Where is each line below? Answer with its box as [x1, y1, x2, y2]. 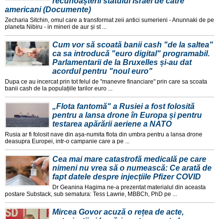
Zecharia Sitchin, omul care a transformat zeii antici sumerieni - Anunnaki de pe [5, 17, 214, 24]
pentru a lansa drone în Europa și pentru [52, 111, 202, 120]
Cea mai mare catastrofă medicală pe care [52, 155, 206, 164]
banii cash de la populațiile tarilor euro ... [5, 85, 112, 92]
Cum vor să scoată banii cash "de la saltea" [52, 41, 213, 49]
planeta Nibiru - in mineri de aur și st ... [5, 23, 107, 31]
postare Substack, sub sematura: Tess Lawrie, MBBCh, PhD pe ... [5, 191, 177, 198]
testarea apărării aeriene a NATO [52, 120, 172, 129]
